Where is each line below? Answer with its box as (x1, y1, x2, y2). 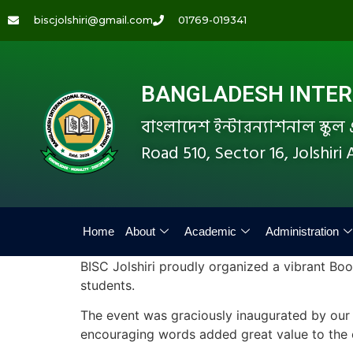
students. (80, 277, 135, 293)
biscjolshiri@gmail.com (33, 14, 153, 26)
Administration (266, 225, 339, 238)
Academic (184, 225, 236, 238)
